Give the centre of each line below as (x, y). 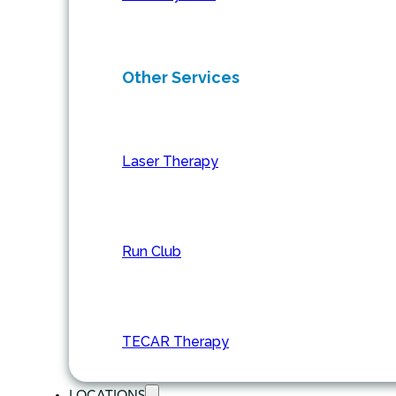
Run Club (152, 252)
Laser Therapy (170, 162)
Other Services (181, 78)
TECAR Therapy (175, 342)
